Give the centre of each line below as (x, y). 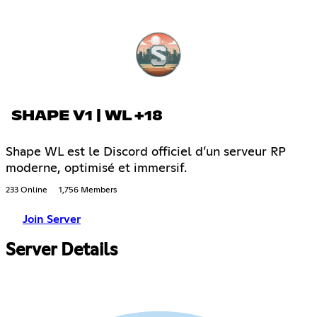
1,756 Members (88, 190)
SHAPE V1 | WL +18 (87, 116)
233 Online (27, 190)
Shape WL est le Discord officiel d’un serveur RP (145, 152)
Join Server (52, 219)
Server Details (62, 250)
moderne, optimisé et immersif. (96, 168)
